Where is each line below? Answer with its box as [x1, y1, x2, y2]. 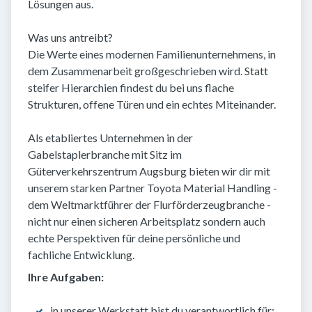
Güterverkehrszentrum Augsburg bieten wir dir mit [28, 164, 270, 178]
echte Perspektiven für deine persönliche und [28, 231, 240, 245]
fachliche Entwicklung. [28, 248, 134, 262]
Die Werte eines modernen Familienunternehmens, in [28, 47, 276, 61]
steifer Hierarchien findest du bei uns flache [28, 81, 234, 95]
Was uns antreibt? [28, 31, 113, 45]
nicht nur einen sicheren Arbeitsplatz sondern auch [28, 214, 265, 228]
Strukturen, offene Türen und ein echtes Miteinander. [28, 97, 276, 111]
